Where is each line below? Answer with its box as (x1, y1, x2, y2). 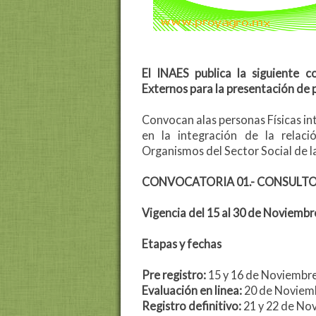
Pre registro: (142, 268, 206, 282)
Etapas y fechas (142, 237, 221, 251)
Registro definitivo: (142, 299, 241, 313)
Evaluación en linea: (142, 284, 244, 298)
